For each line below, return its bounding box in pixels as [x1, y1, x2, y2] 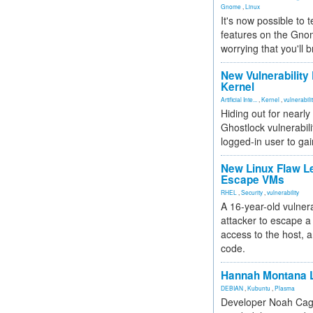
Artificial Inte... [221, 95, 257, 103]
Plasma [275, 284, 295, 292]
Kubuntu [247, 284, 270, 292]
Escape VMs [221, 172, 284, 187]
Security [241, 188, 263, 196]
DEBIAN [221, 284, 243, 292]
